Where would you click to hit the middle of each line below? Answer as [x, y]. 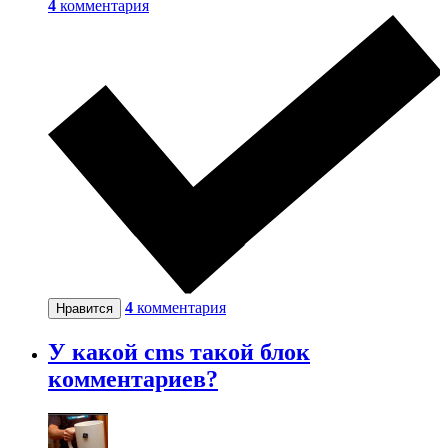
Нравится [84, 308]
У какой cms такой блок [179, 351]
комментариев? [133, 378]
